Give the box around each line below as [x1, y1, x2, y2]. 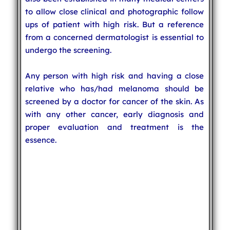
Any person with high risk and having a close [25, 70, 204, 81]
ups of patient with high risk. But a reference [25, 19, 204, 29]
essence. [25, 135, 56, 145]
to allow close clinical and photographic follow [25, 6, 204, 16]
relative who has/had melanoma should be [25, 83, 204, 93]
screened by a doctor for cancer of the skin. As [25, 96, 204, 106]
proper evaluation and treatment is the [25, 122, 204, 132]
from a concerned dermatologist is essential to [25, 32, 204, 42]
